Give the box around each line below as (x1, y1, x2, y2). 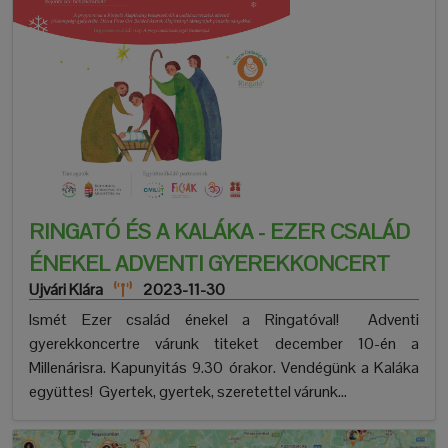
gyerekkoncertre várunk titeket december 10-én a (29, 333, 419, 354)
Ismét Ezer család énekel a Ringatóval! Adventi (29, 309, 419, 330)
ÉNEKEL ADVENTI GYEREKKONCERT (29, 250, 390, 277)
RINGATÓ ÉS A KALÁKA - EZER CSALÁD (29, 218, 410, 245)
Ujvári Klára (29, 279, 103, 300)
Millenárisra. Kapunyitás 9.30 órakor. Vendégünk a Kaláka (29, 357, 419, 378)
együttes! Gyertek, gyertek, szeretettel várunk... (29, 381, 347, 402)
